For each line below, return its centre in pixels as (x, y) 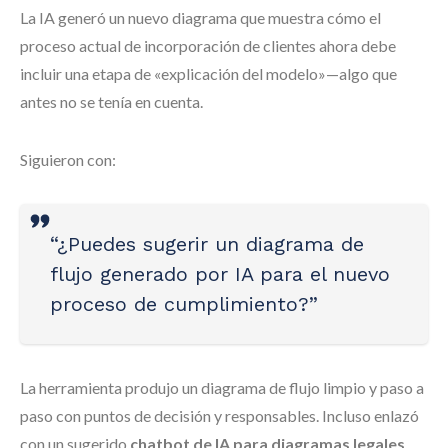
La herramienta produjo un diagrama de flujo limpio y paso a (222, 387)
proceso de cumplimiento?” (184, 304)
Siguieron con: (68, 159)
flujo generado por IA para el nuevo (220, 274)
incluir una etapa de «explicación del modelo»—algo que (208, 73)
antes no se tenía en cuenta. (111, 101)
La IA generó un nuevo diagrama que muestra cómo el (200, 17)
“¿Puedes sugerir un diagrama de (207, 244)
